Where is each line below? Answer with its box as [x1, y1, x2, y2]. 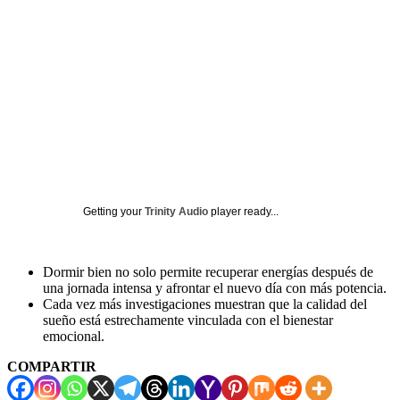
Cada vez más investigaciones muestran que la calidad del [43, 296, 367, 312]
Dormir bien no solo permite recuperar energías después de [43, 263, 373, 279]
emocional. [43, 328, 104, 344]
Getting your [83, 204, 145, 218]
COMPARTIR [7, 358, 96, 374]
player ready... [208, 204, 279, 218]
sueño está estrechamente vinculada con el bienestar [43, 312, 333, 328]
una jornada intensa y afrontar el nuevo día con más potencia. [43, 279, 387, 296]
